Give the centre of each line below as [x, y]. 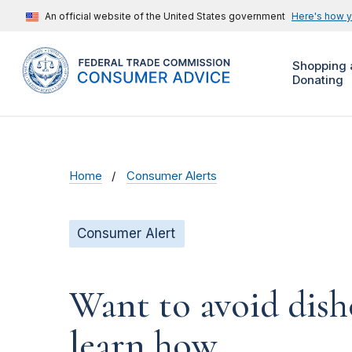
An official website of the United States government [165, 16]
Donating [317, 80]
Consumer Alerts [172, 176]
